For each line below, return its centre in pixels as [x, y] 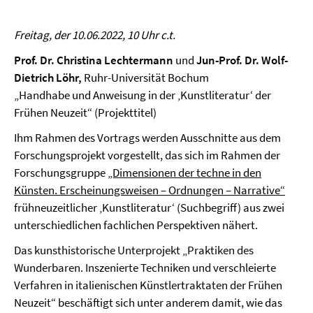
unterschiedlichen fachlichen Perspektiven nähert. [136, 225]
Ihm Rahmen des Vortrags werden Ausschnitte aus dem [147, 137]
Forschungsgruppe [61, 172]
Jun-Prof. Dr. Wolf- [242, 60]
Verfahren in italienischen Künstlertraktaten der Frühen [148, 285]
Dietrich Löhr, [48, 77]
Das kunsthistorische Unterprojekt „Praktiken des [134, 250]
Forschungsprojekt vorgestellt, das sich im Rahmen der [147, 155]
